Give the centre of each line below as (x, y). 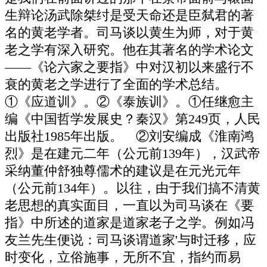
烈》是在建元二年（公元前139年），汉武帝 (133, 153)
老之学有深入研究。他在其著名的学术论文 (129, 50)
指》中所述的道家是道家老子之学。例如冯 (129, 223)
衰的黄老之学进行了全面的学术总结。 (116, 84)
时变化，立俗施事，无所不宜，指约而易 (123, 257)
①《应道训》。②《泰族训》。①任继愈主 (129, 102)
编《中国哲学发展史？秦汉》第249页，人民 (133, 119)
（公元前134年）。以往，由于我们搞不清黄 (133, 188)
